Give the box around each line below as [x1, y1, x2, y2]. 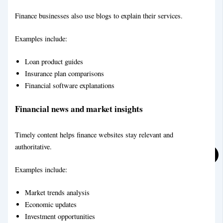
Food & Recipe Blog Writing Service [44, 44, 150, 54]
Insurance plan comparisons [25, 68, 105, 78]
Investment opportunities [25, 211, 96, 221]
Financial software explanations [25, 80, 115, 90]
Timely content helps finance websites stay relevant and [15, 130, 174, 140]
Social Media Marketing [44, 145, 113, 155]
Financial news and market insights [15, 103, 143, 115]
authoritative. [15, 142, 52, 152]
